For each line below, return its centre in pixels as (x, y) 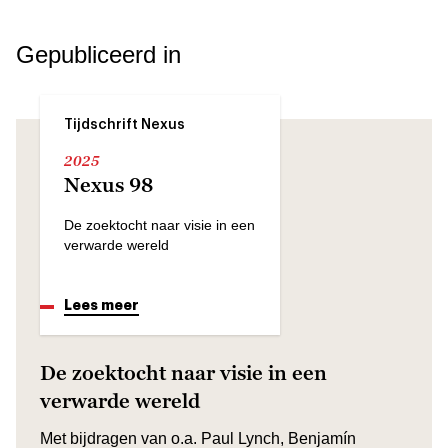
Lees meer (101, 304)
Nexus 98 (108, 184)
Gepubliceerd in (98, 54)
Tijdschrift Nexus (124, 124)
